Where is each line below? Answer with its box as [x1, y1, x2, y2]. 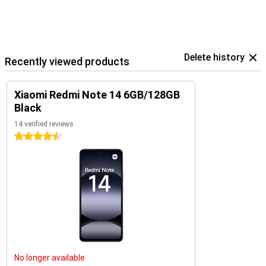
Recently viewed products [5, 55, 129, 68]
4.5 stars [14, 132, 48, 141]
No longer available [14, 253, 85, 262]
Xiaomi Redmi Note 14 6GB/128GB [14, 88, 180, 101]
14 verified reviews [14, 120, 74, 128]
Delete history [184, 52, 245, 63]
